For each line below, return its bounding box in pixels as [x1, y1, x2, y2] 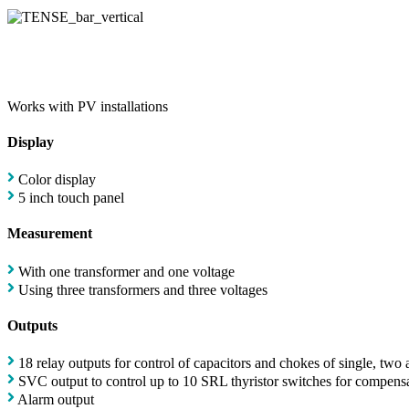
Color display [18, 172, 96, 188]
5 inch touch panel [18, 190, 124, 206]
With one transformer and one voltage [18, 263, 235, 279]
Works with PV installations [7, 98, 168, 114]
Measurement [7, 225, 92, 242]
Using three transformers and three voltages [18, 281, 267, 298]
